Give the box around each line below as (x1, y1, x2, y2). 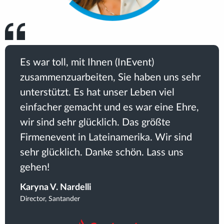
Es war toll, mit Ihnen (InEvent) (20, 57, 154, 68)
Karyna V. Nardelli (20, 183, 91, 192)
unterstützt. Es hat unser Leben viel (20, 87, 174, 98)
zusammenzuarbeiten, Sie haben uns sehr (20, 72, 200, 83)
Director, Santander (20, 195, 80, 203)
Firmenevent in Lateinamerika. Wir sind (20, 132, 192, 143)
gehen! (20, 162, 49, 173)
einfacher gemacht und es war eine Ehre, (20, 102, 199, 113)
